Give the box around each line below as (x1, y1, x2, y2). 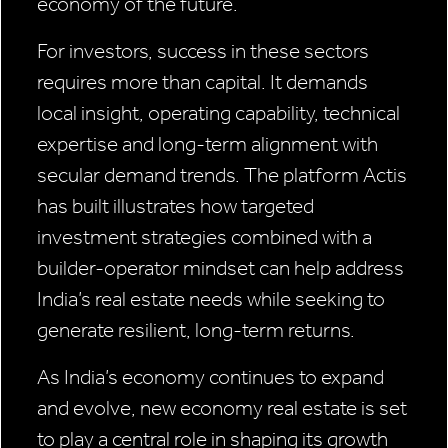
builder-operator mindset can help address (37, 256, 404, 281)
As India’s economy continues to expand (37, 365, 384, 390)
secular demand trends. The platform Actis (37, 163, 407, 188)
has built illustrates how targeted (37, 194, 314, 219)
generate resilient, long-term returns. (37, 318, 355, 343)
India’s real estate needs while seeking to (37, 287, 385, 312)
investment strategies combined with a (37, 225, 372, 250)
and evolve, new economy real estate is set (37, 396, 407, 421)
